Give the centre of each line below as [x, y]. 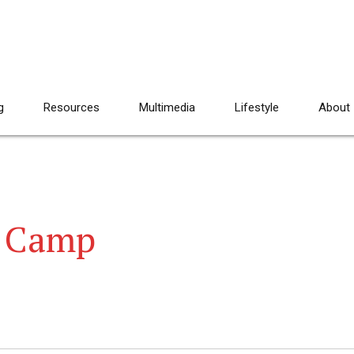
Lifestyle [257, 107]
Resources [72, 107]
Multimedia [167, 107]
